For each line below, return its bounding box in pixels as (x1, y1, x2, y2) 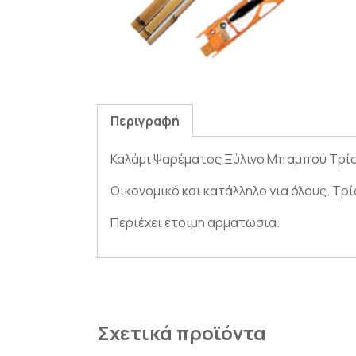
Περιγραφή (110, 112, 180, 130)
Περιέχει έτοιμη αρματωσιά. (110, 214, 280, 232)
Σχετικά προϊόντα (97, 319, 266, 346)
